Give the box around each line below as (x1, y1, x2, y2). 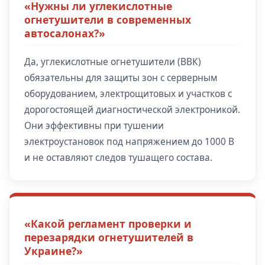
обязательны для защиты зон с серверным (24, 71, 217, 84)
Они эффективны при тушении (24, 119, 164, 132)
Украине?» (24, 243, 83, 258)
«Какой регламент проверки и (24, 216, 192, 231)
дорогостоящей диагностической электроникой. (24, 103, 240, 116)
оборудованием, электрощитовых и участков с (24, 87, 232, 100)
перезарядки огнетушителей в (24, 230, 193, 244)
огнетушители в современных (24, 12, 191, 27)
